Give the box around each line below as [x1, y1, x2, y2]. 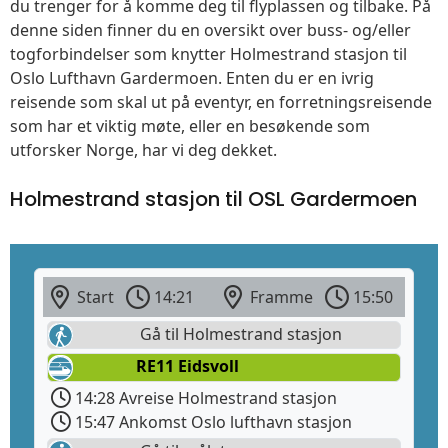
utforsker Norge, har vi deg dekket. [10, 139, 277, 162]
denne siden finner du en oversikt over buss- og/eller [10, 19, 411, 42]
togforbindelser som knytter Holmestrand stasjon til [10, 43, 407, 66]
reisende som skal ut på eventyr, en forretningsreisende [10, 91, 432, 114]
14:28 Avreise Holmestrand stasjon [71, 386, 337, 409]
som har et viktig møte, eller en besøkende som [10, 115, 370, 138]
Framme [242, 286, 317, 309]
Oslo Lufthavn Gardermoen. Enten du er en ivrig [10, 67, 374, 90]
